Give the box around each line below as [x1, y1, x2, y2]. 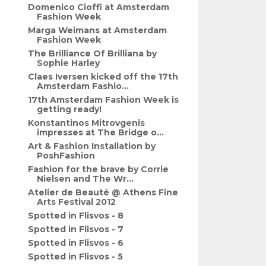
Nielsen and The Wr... [37, 173, 134, 184]
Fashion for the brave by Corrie [28, 164, 169, 175]
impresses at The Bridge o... [37, 127, 164, 138]
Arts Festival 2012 [37, 197, 116, 207]
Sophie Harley [37, 58, 100, 68]
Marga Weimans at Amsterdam [28, 25, 167, 36]
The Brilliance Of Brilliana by [28, 48, 157, 59]
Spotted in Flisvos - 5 [28, 251, 123, 262]
